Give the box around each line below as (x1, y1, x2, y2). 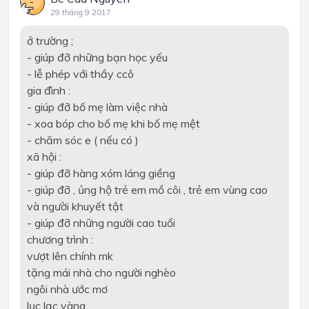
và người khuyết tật (26, 199, 123, 213)
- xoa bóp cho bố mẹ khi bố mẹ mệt (26, 116, 200, 130)
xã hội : (26, 149, 61, 163)
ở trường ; (26, 33, 73, 48)
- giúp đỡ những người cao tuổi (26, 215, 175, 230)
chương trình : (26, 232, 93, 246)
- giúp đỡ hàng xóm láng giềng (26, 166, 175, 180)
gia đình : (26, 83, 70, 97)
